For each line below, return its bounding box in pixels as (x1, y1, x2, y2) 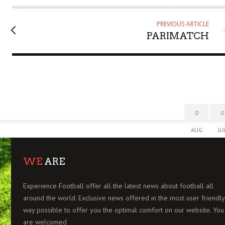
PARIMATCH (146, 30, 209, 42)
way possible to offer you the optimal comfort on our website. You (23, 205, 224, 215)
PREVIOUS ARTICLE (156, 20, 209, 29)
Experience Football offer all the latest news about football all (23, 181, 213, 191)
